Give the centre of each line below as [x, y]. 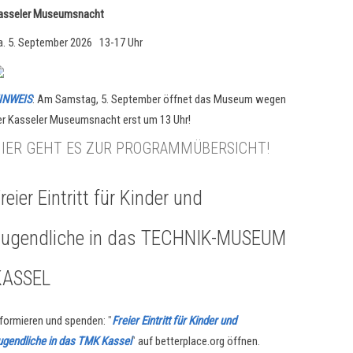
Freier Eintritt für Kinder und [175, 321]
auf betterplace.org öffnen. [198, 341]
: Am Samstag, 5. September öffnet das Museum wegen [160, 99]
